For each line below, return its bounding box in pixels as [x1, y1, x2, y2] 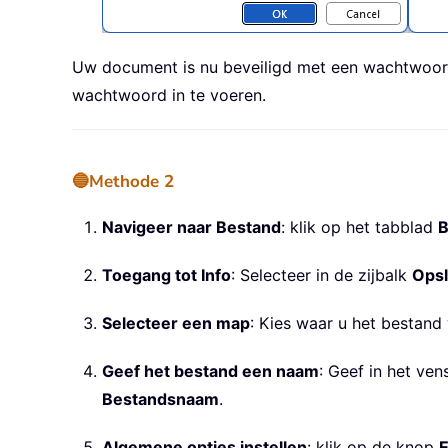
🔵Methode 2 [72, 170, 174, 194]
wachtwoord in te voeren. [72, 85, 266, 106]
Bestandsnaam [102, 389, 219, 410]
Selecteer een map [102, 313, 250, 334]
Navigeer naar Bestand [102, 217, 281, 238]
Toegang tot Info [102, 265, 231, 286]
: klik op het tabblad [281, 217, 438, 238]
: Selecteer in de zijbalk [231, 265, 412, 286]
